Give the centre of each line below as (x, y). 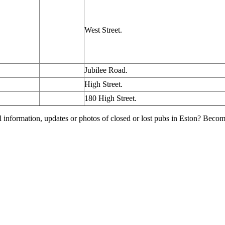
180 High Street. (110, 98)
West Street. (103, 30)
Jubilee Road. (106, 70)
